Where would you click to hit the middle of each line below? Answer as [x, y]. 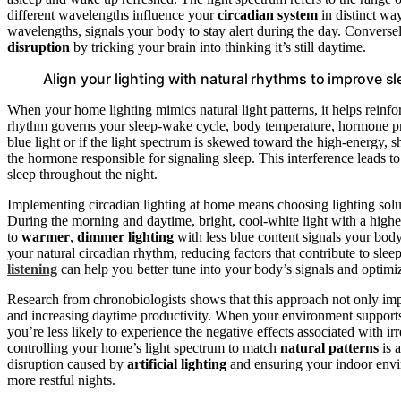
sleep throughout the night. [82, 174]
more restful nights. [61, 380]
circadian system [268, 14]
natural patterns [329, 347]
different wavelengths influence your [112, 14]
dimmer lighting [125, 236]
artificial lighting [177, 363]
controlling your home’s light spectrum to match [144, 347]
